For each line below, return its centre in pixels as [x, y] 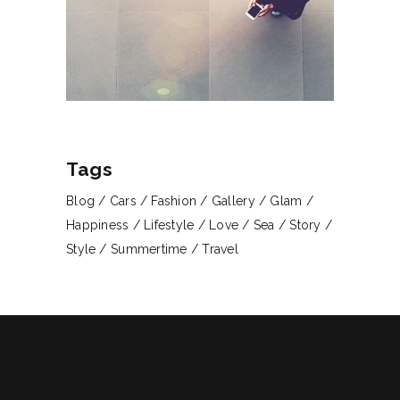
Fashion [174, 201]
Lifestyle [169, 225]
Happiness [98, 225]
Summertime [149, 250]
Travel [221, 250]
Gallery [233, 201]
